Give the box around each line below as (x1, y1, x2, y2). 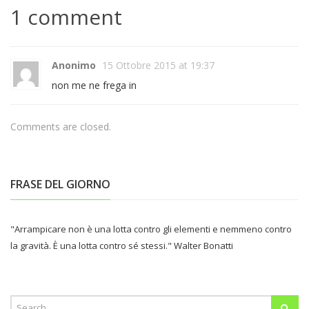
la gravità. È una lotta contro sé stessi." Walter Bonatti (10, 239, 233, 252)
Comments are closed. (10, 120, 111, 134)
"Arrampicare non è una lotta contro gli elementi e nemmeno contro (10, 223, 292, 236)
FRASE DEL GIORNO (10, 177, 110, 192)
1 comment (10, 3, 122, 32)
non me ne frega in (52, 79, 137, 92)
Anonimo (52, 59, 96, 72)
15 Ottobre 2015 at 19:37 (102, 59, 215, 72)
